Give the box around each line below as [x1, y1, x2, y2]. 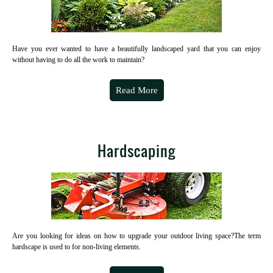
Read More [115, 85, 158, 95]
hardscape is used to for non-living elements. [12, 243, 141, 251]
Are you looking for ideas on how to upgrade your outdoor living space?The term [12, 232, 261, 240]
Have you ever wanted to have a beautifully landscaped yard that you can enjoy [12, 44, 261, 53]
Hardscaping [97, 140, 175, 161]
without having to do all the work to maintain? [12, 55, 144, 64]
